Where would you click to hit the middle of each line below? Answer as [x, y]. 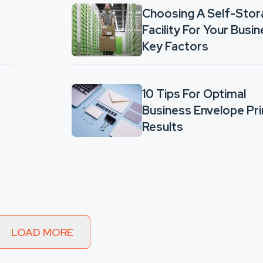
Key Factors [175, 46]
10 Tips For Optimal [194, 94]
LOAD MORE [42, 232]
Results [164, 127]
